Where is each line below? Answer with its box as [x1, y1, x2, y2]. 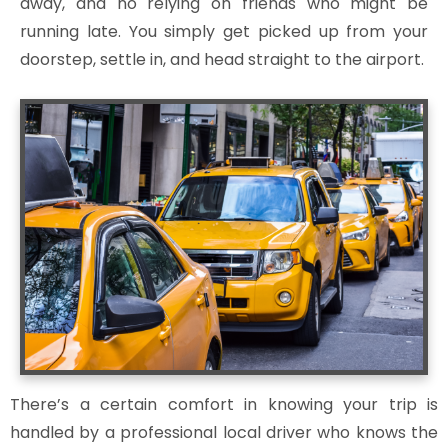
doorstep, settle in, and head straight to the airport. [20, 48, 424, 72]
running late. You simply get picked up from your [20, 20, 428, 44]
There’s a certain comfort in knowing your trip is [10, 392, 438, 416]
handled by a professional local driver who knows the [10, 420, 438, 444]
